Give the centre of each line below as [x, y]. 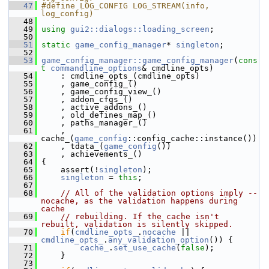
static [56, 45]
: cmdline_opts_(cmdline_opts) [118, 76]
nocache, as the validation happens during [139, 201]
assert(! [68, 170]
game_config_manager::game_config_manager [138, 60]
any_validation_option [159, 240]
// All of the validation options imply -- [159, 193]
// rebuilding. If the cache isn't [140, 216]
